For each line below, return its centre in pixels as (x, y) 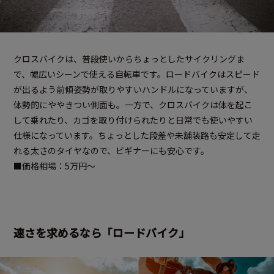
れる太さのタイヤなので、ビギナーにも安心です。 (111, 151)
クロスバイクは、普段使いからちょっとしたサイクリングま (129, 59)
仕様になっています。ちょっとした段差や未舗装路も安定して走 (137, 135)
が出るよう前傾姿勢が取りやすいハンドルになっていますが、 (133, 90)
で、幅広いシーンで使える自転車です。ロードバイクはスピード (137, 74)
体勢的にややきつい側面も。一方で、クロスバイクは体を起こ (133, 105)
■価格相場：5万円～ (54, 166)
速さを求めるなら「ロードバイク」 (102, 233)
